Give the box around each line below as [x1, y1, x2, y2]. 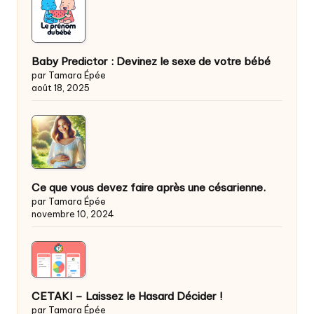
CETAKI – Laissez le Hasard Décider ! [32, 289, 222, 303]
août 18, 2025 [32, 82, 90, 93]
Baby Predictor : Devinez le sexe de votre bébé [32, 54, 271, 68]
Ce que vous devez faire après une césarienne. [32, 180, 266, 194]
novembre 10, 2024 [32, 208, 114, 219]
